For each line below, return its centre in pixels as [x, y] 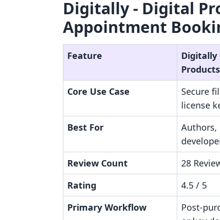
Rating [82, 185]
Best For [85, 127]
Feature [85, 55]
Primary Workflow [107, 207]
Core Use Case [98, 91]
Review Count [97, 163]
